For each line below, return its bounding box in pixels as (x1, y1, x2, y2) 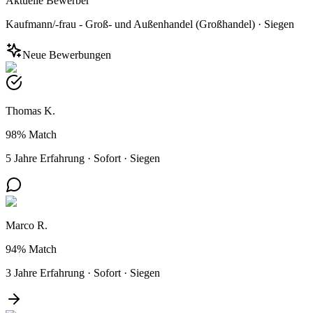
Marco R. (6, 219, 48, 231)
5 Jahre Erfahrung (6, 152, 85, 164)
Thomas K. (6, 104, 55, 117)
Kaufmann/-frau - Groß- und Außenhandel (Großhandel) (6, 17, 255, 30)
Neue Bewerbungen (22, 48, 111, 61)
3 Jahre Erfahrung (6, 266, 85, 279)
